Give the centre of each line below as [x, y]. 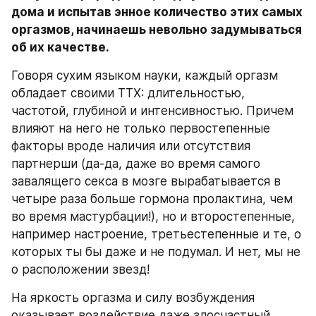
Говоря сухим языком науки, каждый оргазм [145, 75]
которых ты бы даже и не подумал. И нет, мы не [156, 252]
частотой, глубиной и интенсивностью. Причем [152, 111]
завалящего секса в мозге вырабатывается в [146, 181]
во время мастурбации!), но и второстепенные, [153, 217]
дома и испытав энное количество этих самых [157, 12]
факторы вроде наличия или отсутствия [131, 146]
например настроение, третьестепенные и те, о [156, 234]
